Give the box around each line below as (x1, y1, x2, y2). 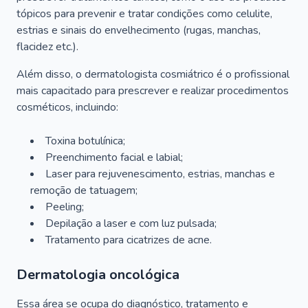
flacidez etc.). (16, 39, 78, 54)
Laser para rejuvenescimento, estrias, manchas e (45, 166, 275, 181)
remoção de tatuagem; (30, 183, 137, 198)
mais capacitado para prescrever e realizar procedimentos (16, 83, 289, 98)
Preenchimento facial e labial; (45, 150, 183, 165)
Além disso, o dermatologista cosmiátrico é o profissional (16, 67, 289, 82)
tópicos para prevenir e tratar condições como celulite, (16, 6, 272, 21)
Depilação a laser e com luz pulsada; (45, 216, 217, 231)
